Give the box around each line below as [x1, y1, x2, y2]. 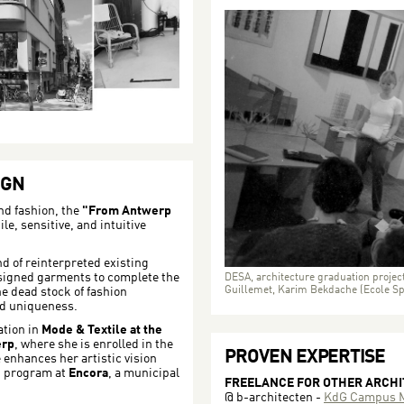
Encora [69, 367, 108, 380]
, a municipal [108, 367, 179, 380]
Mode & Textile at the [41, 324, 162, 336]
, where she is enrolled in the [14, 338, 173, 351]
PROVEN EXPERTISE [225, 348, 386, 367]
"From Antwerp [79, 205, 171, 217]
